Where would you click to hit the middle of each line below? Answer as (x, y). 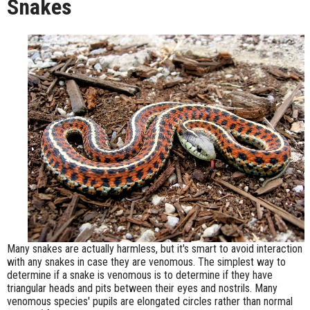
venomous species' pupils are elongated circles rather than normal (150, 302)
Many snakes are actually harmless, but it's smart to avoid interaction (155, 249)
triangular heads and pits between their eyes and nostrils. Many (142, 289)
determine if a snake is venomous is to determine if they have (140, 275)
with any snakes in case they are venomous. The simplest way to (146, 262)
